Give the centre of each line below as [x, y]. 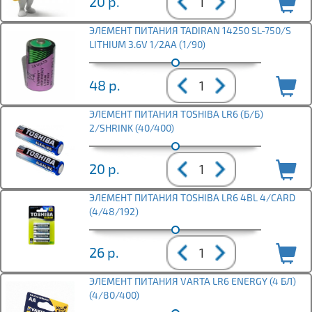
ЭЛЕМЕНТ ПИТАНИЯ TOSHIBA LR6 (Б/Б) [176, 114]
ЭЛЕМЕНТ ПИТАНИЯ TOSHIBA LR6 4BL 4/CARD [192, 198]
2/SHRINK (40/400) [132, 128]
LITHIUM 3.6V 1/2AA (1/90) [147, 45]
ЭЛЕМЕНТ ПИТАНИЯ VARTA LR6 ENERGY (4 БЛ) [193, 281]
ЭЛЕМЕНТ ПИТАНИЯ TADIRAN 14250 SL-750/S [190, 31]
